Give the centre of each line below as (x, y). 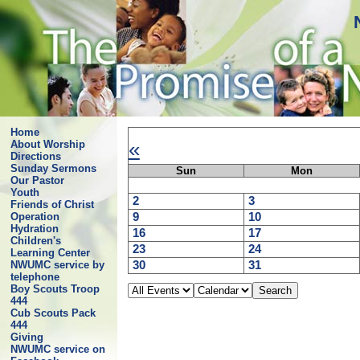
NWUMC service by (57, 265)
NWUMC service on (57, 349)
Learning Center (50, 253)
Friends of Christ (52, 205)
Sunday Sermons (53, 168)
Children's (35, 241)
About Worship (47, 144)
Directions (35, 156)
